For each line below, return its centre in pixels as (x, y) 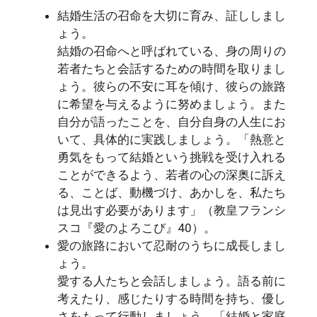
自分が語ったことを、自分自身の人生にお (172, 122)
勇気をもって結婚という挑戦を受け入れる (172, 157)
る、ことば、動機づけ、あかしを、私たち (172, 192)
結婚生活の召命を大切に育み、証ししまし (172, 16)
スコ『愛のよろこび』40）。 (137, 228)
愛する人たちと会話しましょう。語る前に (172, 281)
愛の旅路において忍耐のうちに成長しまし (172, 246)
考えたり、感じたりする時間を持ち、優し (172, 299)
